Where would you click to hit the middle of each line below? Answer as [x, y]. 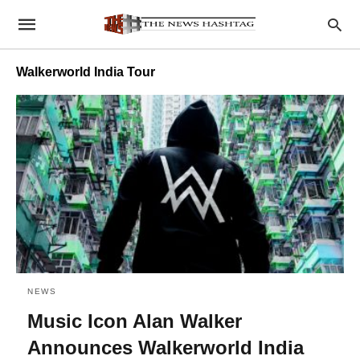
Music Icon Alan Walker [135, 321]
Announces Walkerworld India [166, 347]
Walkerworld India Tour [86, 72]
